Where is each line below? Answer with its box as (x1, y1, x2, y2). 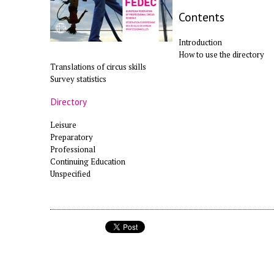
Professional (50, 143, 95, 155)
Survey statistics (50, 73, 106, 85)
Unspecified (50, 168, 91, 179)
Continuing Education (50, 155, 125, 167)
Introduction (179, 37, 222, 48)
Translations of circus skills (50, 61, 146, 73)
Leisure (50, 119, 76, 130)
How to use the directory (179, 49, 264, 61)
